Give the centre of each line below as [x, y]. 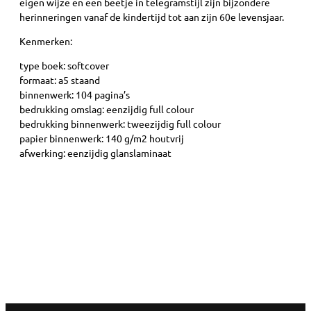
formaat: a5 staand [60, 80]
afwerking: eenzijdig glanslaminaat [95, 153]
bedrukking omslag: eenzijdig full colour [107, 109]
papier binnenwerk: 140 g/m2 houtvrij [102, 138]
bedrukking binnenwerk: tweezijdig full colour [120, 124]
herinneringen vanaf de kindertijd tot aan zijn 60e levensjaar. [152, 16]
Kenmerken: [46, 41]
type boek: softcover [64, 66]
